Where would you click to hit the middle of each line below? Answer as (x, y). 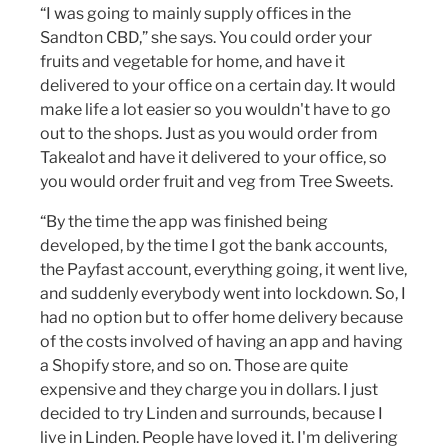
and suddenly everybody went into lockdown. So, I (223, 294)
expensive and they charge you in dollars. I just (209, 390)
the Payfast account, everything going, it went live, (223, 270)
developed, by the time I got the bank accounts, (213, 246)
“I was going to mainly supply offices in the (195, 14)
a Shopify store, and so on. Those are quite (194, 366)
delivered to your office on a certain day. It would (218, 86)
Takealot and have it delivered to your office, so (213, 158)
